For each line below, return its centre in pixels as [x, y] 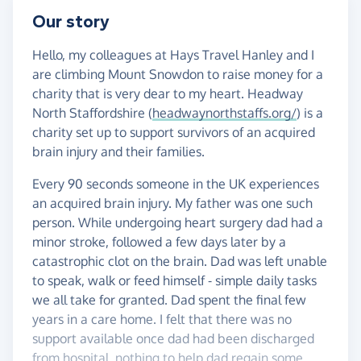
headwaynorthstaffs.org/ [224, 113]
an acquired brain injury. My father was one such [172, 203]
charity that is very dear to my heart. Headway [168, 94]
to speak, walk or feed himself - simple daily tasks [174, 281]
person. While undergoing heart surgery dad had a [178, 223]
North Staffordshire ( [92, 113]
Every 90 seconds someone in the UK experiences [176, 184]
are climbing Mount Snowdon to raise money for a [178, 75]
